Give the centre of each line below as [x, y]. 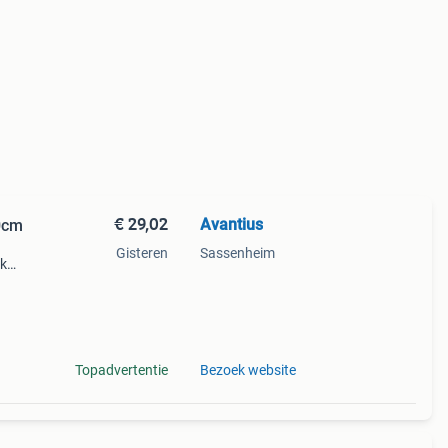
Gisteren [141, 253]
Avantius [231, 224]
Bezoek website [247, 370]
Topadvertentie [121, 370]
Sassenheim [237, 253]
